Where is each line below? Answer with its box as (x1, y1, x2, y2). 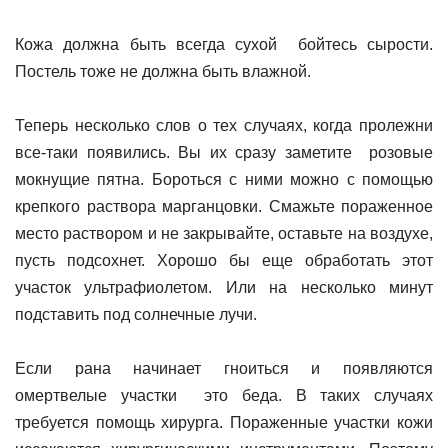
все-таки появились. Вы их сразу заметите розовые (15, 144, 433, 161)
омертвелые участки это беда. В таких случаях (15, 387, 433, 404)
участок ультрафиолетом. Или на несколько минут (15, 279, 433, 296)
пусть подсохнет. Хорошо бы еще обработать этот (15, 252, 433, 269)
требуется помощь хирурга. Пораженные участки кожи (15, 414, 433, 431)
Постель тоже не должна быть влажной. (15, 63, 311, 80)
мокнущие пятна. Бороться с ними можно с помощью (15, 171, 433, 188)
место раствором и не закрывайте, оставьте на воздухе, (15, 225, 433, 242)
